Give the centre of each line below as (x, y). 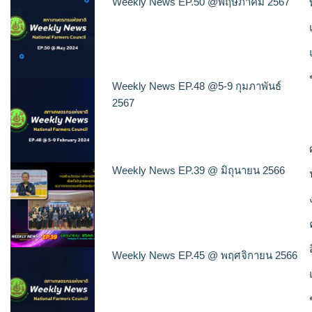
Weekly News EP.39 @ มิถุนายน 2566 (199, 171)
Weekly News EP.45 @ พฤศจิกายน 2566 (205, 255)
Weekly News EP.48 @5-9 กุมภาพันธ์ (197, 86)
